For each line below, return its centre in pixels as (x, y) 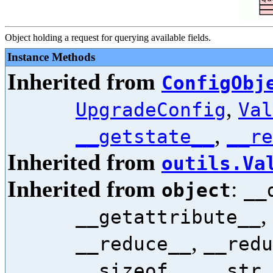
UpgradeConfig (151, 110)
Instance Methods (51, 57)
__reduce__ (133, 244)
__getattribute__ (168, 217)
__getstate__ (145, 136)
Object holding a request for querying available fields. (108, 37)
